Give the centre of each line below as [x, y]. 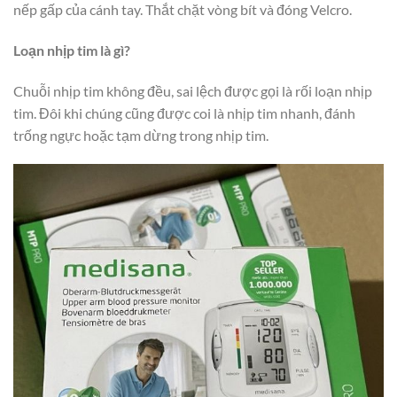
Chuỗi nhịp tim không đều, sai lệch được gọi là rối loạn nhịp [193, 90]
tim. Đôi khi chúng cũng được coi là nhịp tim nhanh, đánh [184, 113]
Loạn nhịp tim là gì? [72, 50]
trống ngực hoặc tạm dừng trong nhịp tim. [141, 135]
